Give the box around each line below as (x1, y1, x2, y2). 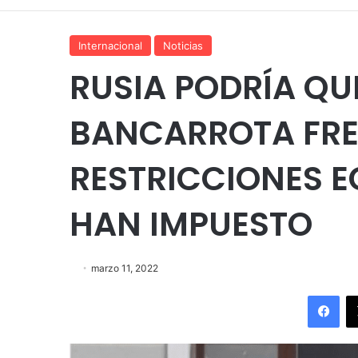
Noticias (163, 38, 203, 52)
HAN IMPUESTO (70, 201, 312, 247)
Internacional (78, 38, 142, 52)
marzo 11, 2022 (91, 261, 158, 274)
